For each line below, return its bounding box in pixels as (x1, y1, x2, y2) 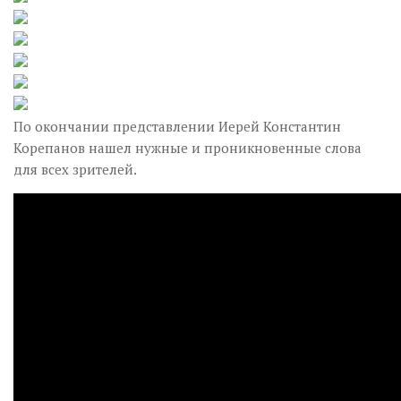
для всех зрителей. (13, 160, 137, 178)
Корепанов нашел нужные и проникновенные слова (13, 139, 362, 157)
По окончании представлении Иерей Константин (13, 117, 341, 135)
